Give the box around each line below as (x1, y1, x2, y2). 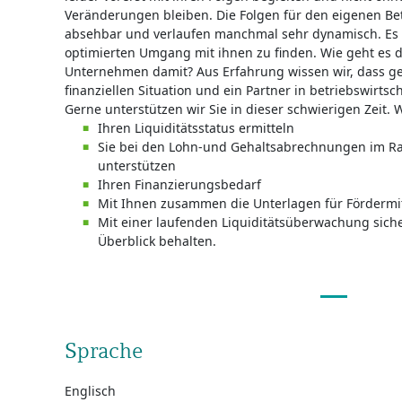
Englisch (65, 382, 116, 399)
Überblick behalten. (98, 232, 216, 249)
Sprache (65, 338, 144, 363)
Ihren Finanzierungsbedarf (98, 176, 261, 193)
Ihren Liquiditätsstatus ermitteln (98, 119, 294, 136)
